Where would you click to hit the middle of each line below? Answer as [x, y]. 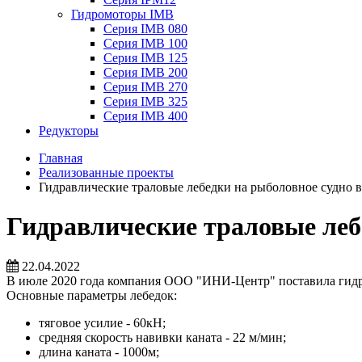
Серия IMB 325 [145, 101]
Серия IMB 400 [145, 116]
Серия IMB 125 [145, 58]
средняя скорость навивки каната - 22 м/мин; [162, 337]
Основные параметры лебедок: [92, 295]
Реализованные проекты [106, 173]
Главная [61, 158]
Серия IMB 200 [145, 72]
